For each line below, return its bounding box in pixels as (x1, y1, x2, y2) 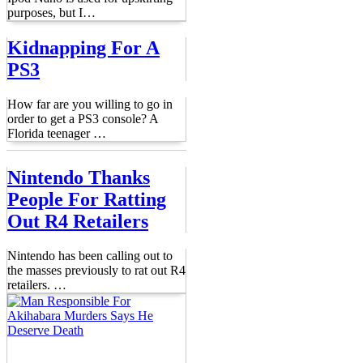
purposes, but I (7, 5, 83, 19)
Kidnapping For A (7, 37, 160, 59)
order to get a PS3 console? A (7, 112, 158, 126)
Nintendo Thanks (7, 167, 150, 189)
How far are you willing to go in (7, 97, 173, 112)
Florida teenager (7, 126, 93, 141)
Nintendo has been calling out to (7, 249, 173, 263)
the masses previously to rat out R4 (7, 263, 186, 278)
